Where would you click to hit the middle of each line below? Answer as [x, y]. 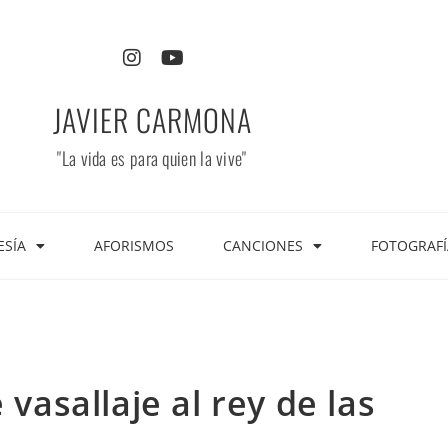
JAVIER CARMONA [152, 119]
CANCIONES [263, 245]
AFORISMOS [134, 245]
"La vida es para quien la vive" [152, 158]
